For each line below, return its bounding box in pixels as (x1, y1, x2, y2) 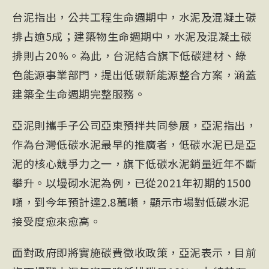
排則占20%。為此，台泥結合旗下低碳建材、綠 (12, 47, 246, 63)
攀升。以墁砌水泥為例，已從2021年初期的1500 (12, 175, 252, 190)
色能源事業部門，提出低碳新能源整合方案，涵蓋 (12, 67, 256, 82)
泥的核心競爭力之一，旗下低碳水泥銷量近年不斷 (12, 156, 256, 171)
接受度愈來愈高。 (12, 213, 101, 229)
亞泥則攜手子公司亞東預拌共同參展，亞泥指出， (12, 117, 256, 133)
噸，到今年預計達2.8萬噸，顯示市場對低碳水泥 (12, 194, 250, 210)
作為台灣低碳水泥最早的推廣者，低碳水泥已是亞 (12, 136, 256, 152)
